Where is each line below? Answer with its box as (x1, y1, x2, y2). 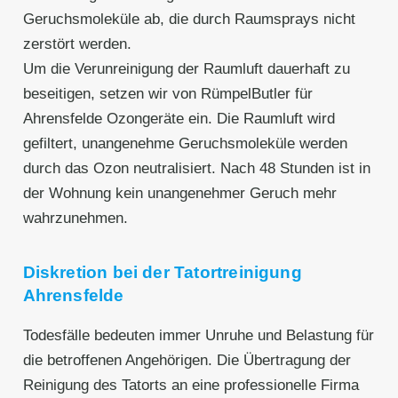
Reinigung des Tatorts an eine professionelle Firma (22, 377, 359, 394)
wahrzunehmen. (22, 209, 128, 227)
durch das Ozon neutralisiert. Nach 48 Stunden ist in (22, 159, 370, 177)
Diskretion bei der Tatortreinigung (22, 262, 302, 282)
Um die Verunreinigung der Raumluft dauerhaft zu (22, 60, 350, 77)
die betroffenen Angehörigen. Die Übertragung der (22, 352, 351, 370)
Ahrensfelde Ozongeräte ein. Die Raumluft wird (22, 109, 335, 127)
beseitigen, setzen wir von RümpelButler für (22, 84, 313, 102)
